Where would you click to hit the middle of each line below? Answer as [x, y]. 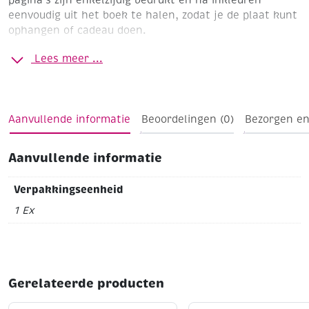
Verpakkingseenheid [68, 190]
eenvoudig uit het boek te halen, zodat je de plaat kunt [153, 15]
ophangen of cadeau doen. [77, 30]
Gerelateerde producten [86, 283]
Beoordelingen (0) [188, 119]
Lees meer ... [69, 58]
